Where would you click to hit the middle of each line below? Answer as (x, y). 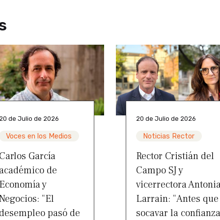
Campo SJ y (160, 170)
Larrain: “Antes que (177, 199)
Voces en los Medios (39, 136)
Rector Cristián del (175, 156)
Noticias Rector (169, 136)
